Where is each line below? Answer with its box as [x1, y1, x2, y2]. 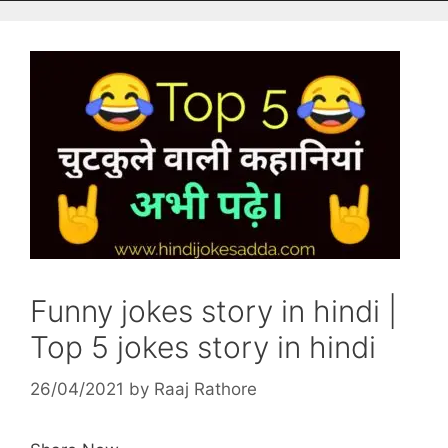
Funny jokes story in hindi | [30, 293, 397, 329]
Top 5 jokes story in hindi [30, 329, 376, 365]
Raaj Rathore [154, 378, 257, 399]
